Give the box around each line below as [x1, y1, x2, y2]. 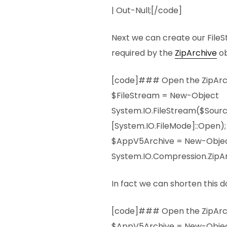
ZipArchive [175, 47, 217, 59]
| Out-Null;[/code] [111, 5, 182, 17]
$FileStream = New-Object [111, 90, 219, 102]
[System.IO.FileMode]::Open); [111, 120, 226, 132]
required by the [111, 47, 175, 59]
